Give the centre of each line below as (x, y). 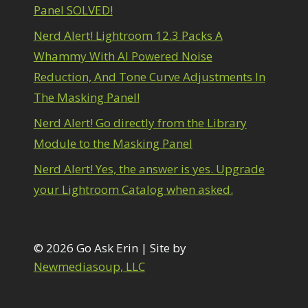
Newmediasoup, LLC (89, 267)
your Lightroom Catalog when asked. (133, 189)
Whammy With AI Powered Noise (123, 56)
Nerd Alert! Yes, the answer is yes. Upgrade (149, 168)
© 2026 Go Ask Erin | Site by (110, 248)
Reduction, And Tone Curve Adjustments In (149, 76)
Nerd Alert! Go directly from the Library (140, 122)
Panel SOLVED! (73, 10)
